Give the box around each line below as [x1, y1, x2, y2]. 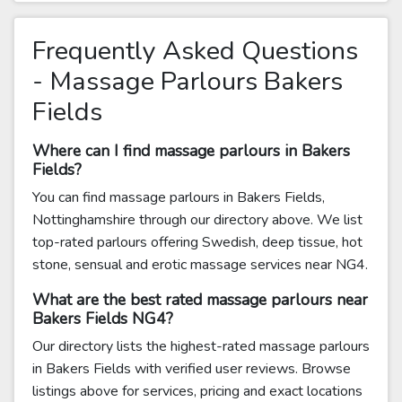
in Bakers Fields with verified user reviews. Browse [32, 359, 351, 379]
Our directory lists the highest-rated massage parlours [32, 336, 370, 356]
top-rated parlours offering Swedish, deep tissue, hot [32, 232, 363, 252]
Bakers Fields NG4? [32, 308, 173, 329]
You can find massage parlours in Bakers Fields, [32, 188, 325, 207]
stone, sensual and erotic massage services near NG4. [32, 255, 368, 275]
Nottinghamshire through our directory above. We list [32, 210, 363, 230]
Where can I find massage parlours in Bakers [32, 140, 350, 162]
